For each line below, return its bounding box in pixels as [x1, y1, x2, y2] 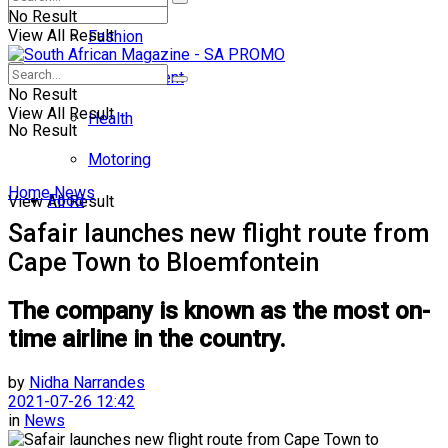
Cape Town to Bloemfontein [8, 247, 319, 277]
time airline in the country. [8, 324, 286, 353]
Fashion [88, 27, 143, 46]
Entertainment [88, 68, 184, 87]
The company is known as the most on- [8, 296, 430, 325]
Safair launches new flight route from [8, 218, 429, 248]
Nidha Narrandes [29, 372, 145, 392]
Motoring [88, 150, 151, 169]
